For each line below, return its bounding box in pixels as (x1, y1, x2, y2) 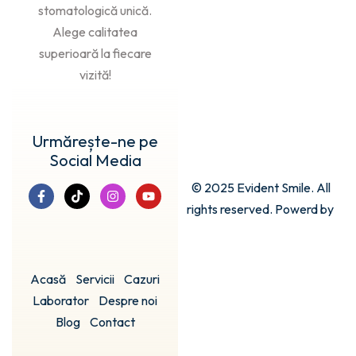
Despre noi (99, 292, 157, 309)
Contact (89, 314, 135, 331)
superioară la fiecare (38, 45, 152, 62)
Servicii (75, 271, 114, 288)
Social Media (48, 150, 141, 171)
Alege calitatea (52, 24, 137, 41)
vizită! (79, 67, 111, 83)
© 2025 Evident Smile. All (192, 179, 331, 195)
